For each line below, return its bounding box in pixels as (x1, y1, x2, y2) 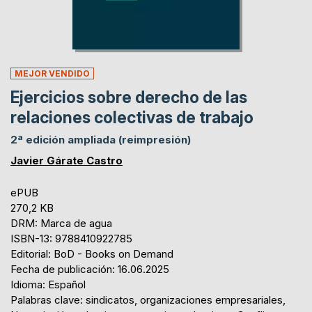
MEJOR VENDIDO (15, 68, 90, 79)
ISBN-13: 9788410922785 (10, 231, 132, 245)
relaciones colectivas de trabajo (10, 107, 253, 127)
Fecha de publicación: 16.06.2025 (10, 262, 169, 276)
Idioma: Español (10, 277, 86, 291)
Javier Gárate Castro (10, 153, 123, 167)
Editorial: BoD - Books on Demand (10, 247, 173, 260)
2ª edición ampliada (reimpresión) (10, 132, 191, 146)
